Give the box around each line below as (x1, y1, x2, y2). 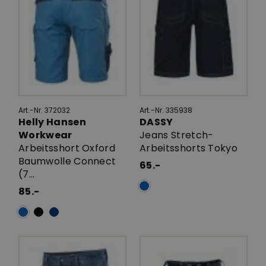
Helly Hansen (18, 115, 86, 129)
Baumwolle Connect (18, 154, 116, 169)
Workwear (18, 128, 74, 142)
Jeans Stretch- (140, 128, 214, 142)
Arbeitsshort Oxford (18, 141, 116, 156)
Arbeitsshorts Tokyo (140, 141, 238, 156)
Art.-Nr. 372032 (18, 105, 70, 116)
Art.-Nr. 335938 (140, 105, 192, 116)
